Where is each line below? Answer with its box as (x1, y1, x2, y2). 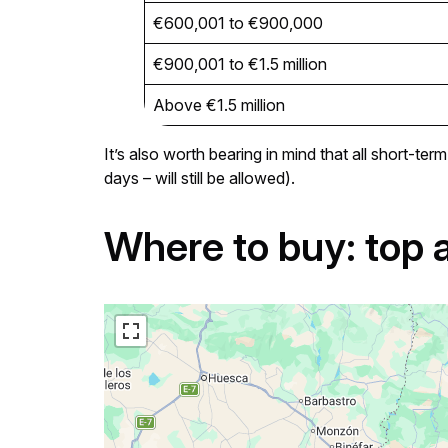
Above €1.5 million (153, 94, 285, 115)
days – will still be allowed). (104, 167, 295, 188)
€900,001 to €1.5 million (153, 53, 327, 74)
